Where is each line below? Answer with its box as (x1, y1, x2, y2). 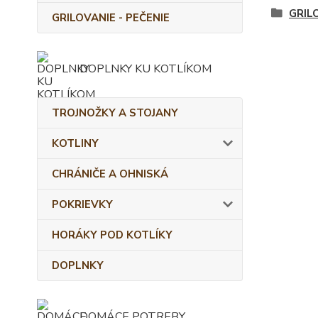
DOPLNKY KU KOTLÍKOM (79, 61, 212, 77)
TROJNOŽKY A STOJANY (52, 106, 178, 120)
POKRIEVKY (52, 197, 113, 212)
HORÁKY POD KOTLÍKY (52, 228, 172, 242)
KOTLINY (52, 136, 99, 150)
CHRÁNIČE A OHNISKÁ (52, 167, 168, 181)
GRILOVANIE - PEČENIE (52, 11, 170, 25)
